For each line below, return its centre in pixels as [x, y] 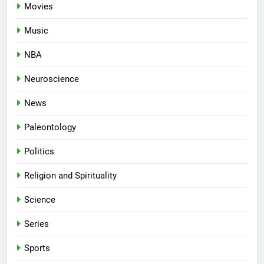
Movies [39, 7]
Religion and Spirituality [70, 176]
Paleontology [50, 128]
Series [37, 224]
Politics [39, 152]
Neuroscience [52, 79]
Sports [37, 248]
